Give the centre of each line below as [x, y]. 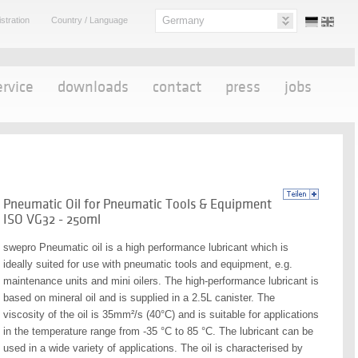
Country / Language [89, 20]
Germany [183, 20]
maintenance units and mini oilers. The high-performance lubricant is [161, 281]
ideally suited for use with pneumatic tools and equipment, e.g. [148, 264]
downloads [93, 87]
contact [177, 87]
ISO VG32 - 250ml [52, 219]
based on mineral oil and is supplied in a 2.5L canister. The [139, 298]
